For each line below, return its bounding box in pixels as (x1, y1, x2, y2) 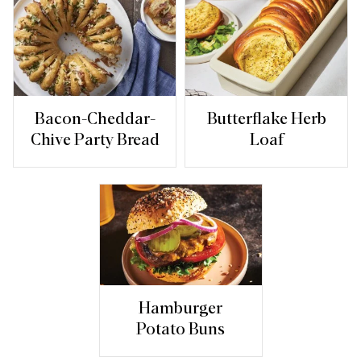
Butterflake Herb (206, 110, 326, 127)
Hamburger (139, 300, 222, 317)
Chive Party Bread (30, 131, 160, 148)
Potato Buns (136, 321, 225, 338)
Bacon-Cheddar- (34, 110, 156, 127)
